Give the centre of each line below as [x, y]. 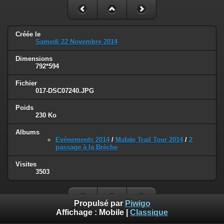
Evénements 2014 [82, 140]
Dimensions [34, 59]
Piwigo [137, 203]
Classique [149, 212]
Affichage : [77, 212]
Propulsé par [99, 203]
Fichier [26, 83]
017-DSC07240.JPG [65, 91]
